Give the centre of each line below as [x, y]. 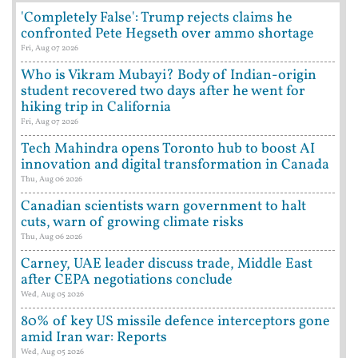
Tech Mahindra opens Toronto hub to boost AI [168, 149]
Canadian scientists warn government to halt [163, 207]
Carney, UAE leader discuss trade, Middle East [167, 265]
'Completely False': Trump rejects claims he [157, 18]
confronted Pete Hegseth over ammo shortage [167, 34]
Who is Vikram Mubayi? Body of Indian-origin [169, 76]
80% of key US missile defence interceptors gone [175, 322]
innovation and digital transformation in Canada [175, 165]
